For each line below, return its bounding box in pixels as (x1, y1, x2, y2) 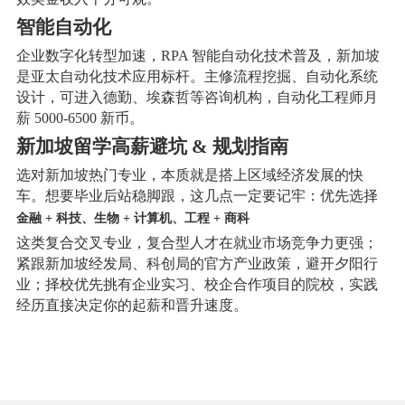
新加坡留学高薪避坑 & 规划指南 (15, 135, 288, 157)
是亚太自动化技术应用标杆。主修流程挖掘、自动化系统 (15, 68, 378, 84)
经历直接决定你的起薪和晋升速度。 (15, 297, 248, 314)
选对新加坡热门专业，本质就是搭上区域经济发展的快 (15, 166, 363, 183)
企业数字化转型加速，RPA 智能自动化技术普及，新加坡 (15, 47, 380, 63)
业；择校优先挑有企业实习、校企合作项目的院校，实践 (15, 277, 378, 293)
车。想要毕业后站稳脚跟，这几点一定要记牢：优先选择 (15, 187, 378, 203)
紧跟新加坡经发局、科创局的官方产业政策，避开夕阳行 (15, 256, 378, 272)
